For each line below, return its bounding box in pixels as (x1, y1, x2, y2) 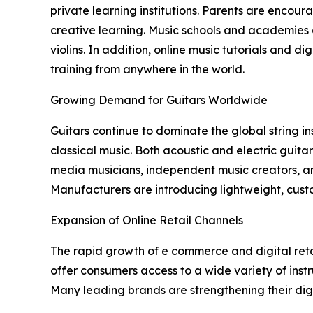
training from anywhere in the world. (50, 62, 245, 77)
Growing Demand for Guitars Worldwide (50, 93, 268, 108)
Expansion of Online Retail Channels (50, 213, 243, 228)
